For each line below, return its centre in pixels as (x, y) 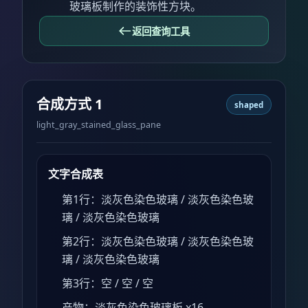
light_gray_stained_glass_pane (99, 124)
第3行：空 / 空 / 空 (108, 283)
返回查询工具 (161, 31)
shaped (249, 104)
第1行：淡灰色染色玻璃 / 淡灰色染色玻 (158, 200)
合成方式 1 (69, 104)
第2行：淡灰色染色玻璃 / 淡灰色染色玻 (158, 242)
